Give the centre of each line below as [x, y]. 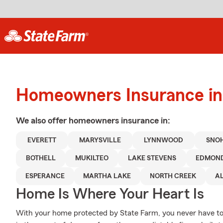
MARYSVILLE [100, 140]
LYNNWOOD [164, 140]
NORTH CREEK [173, 176]
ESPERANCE [45, 176]
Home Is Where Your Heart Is [110, 194]
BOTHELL [41, 158]
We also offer [42, 120]
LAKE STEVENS [152, 158]
